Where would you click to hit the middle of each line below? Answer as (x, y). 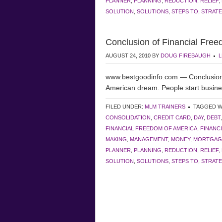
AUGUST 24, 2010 (128, 55)
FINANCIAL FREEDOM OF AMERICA (151, 128)
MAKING (116, 139)
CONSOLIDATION (128, 117)
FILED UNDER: (125, 107)
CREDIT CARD (172, 117)
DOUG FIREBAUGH (186, 55)
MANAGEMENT (149, 139)
